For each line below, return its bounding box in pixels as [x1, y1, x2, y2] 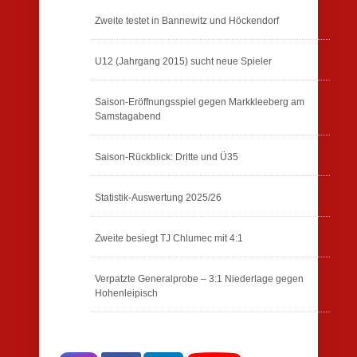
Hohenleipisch [95, 287, 158, 299]
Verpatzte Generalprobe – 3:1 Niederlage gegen [95, 273, 304, 284]
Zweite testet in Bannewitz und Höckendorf [95, 14, 279, 26]
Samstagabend [95, 110, 161, 122]
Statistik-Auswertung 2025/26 [95, 191, 222, 203]
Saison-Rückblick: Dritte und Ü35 [95, 151, 238, 163]
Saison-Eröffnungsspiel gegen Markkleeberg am [95, 96, 304, 108]
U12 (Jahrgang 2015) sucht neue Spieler [95, 55, 272, 67]
